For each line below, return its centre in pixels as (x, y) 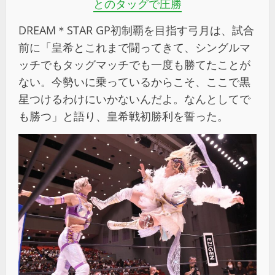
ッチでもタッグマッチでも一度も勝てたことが (134, 64)
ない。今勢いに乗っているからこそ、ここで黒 (134, 81)
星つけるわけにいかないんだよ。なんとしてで (134, 99)
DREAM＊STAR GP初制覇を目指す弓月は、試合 (136, 30)
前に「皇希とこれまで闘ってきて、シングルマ (134, 47)
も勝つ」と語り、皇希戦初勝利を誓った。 (123, 116)
